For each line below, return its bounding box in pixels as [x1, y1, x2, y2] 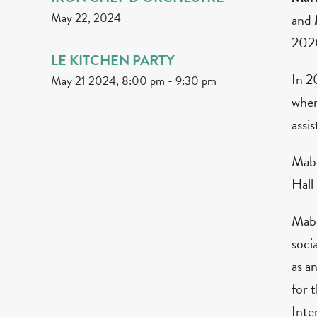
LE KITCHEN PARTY [51, 49, 175, 71]
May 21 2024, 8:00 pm [51, 71, 165, 90]
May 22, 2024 [51, 8, 121, 27]
